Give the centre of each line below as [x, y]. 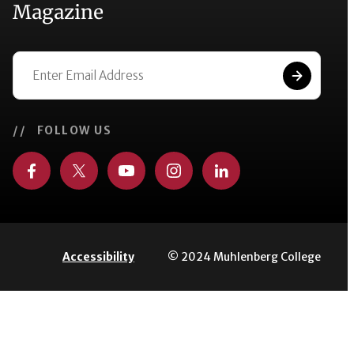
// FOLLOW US [62, 131]
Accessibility [98, 257]
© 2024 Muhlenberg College [244, 256]
